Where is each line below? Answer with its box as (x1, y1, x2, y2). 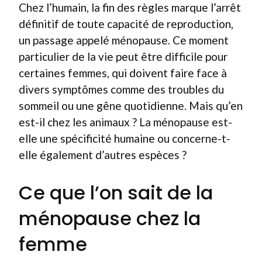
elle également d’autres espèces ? (19, 148, 187, 161)
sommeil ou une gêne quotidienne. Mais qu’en (19, 99, 243, 112)
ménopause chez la (19, 205, 201, 232)
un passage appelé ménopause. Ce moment (19, 33, 229, 47)
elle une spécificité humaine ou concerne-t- (19, 132, 230, 145)
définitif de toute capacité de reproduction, (19, 17, 233, 30)
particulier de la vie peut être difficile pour (19, 50, 227, 63)
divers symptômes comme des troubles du (19, 82, 224, 96)
